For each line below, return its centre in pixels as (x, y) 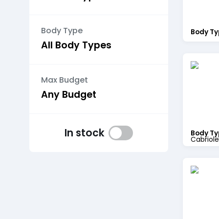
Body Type (62, 31)
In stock (84, 133)
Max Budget (65, 80)
